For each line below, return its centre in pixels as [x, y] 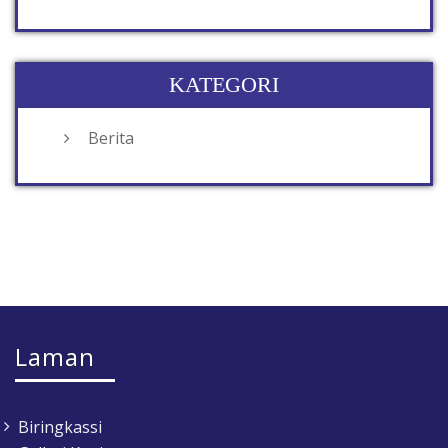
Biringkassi [60, 427]
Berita [111, 138]
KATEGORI [224, 85]
